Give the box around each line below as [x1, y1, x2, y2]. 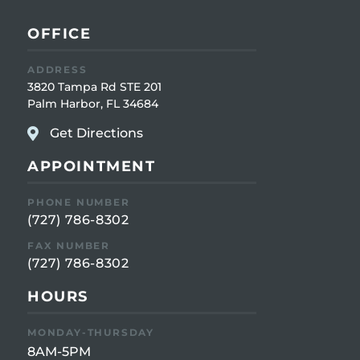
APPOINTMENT [27, 157, 156, 176]
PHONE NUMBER [27, 196, 130, 209]
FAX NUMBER [27, 239, 110, 252]
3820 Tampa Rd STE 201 [27, 80, 162, 95]
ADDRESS [27, 63, 88, 76]
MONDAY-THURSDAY [27, 326, 154, 339]
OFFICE [27, 25, 92, 43]
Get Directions [49, 125, 143, 141]
